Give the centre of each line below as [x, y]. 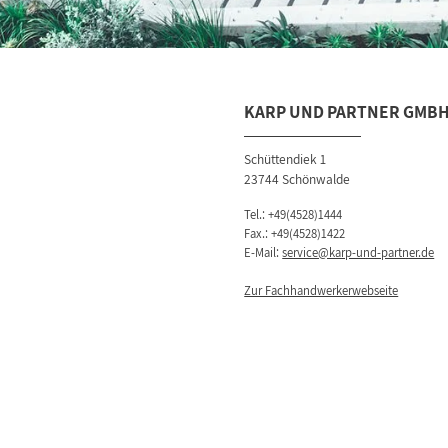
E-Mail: [263, 252]
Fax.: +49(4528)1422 [295, 233]
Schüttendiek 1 [285, 159]
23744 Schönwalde [297, 179]
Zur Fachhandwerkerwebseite [321, 290]
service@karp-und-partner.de [358, 252]
